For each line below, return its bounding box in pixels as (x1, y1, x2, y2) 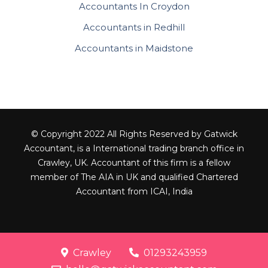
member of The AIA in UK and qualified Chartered (30, 171, 238, 182)
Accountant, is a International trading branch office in (24, 142, 244, 154)
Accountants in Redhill (83, 21, 185, 33)
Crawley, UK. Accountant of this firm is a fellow (38, 157, 230, 168)
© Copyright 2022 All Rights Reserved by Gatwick (31, 128, 237, 139)
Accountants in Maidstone (75, 42, 193, 54)
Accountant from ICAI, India (75, 185, 193, 197)
